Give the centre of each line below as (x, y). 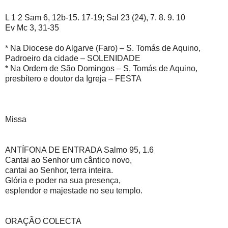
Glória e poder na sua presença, (64, 180)
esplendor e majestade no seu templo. (75, 190)
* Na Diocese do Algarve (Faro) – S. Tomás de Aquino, (103, 48)
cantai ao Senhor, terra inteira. (60, 170)
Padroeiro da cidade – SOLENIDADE (74, 58)
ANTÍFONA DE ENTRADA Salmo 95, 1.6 (80, 150)
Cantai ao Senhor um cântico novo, (69, 160)
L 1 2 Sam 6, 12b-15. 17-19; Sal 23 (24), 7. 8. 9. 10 (96, 17)
